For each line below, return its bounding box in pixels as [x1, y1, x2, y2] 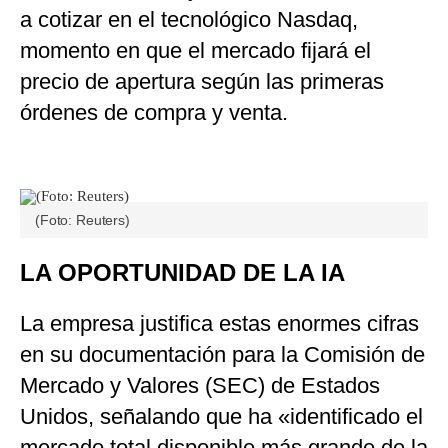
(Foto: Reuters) [35, 212, 130, 229]
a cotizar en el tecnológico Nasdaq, [20, 7, 358, 33]
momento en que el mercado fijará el [20, 38, 371, 64]
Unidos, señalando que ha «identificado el [20, 404, 423, 430]
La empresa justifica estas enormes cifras [20, 311, 419, 337]
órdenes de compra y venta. [20, 100, 288, 126]
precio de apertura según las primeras [20, 69, 384, 95]
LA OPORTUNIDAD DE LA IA [20, 259, 345, 287]
